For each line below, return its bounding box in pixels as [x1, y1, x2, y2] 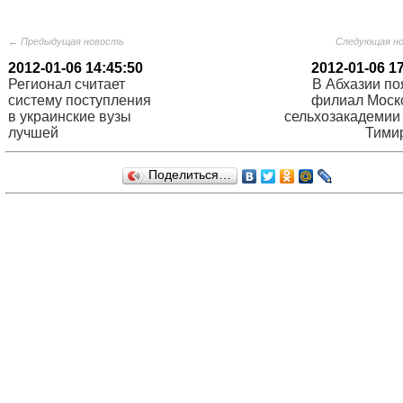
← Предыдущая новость [8, 36, 124, 47]
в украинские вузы [8, 109, 131, 124]
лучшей [8, 125, 58, 140]
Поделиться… [148, 168, 231, 182]
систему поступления [8, 93, 151, 108]
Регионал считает [8, 76, 125, 92]
